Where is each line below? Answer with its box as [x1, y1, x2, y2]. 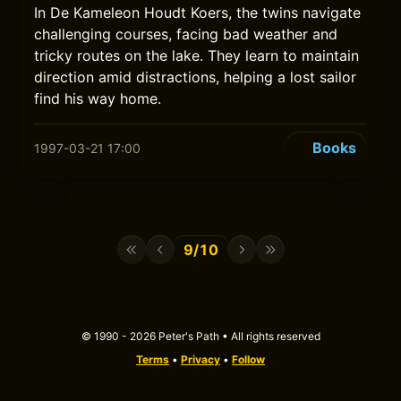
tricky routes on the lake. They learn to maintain [34, 47, 360, 64]
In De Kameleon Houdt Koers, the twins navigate [34, 4, 362, 21]
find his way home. [34, 90, 162, 107]
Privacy [181, 353, 220, 366]
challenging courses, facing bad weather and [34, 25, 338, 43]
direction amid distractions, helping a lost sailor [34, 68, 357, 86]
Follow [232, 353, 265, 366]
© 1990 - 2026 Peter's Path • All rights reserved [81, 329, 320, 343]
